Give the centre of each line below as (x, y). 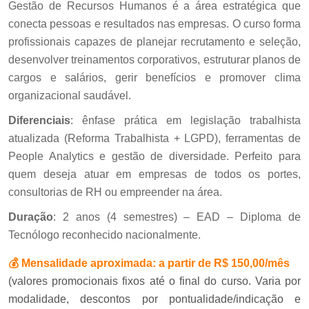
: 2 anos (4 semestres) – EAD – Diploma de (177, 217)
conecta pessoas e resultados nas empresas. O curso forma (154, 23)
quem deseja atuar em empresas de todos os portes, (154, 174)
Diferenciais (39, 120)
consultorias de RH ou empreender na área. (115, 192)
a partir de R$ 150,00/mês (223, 263)
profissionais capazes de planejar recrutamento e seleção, (154, 41)
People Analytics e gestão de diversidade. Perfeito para (154, 156)
